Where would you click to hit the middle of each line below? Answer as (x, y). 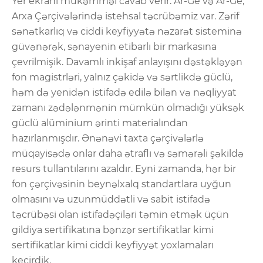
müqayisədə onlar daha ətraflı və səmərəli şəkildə (128, 153)
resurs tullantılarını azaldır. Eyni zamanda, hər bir (124, 168)
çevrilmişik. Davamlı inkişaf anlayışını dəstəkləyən (127, 62)
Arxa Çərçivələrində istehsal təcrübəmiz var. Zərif (125, 16)
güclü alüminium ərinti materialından (100, 123)
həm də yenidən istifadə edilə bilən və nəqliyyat (124, 92)
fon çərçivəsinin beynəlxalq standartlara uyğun (122, 184)
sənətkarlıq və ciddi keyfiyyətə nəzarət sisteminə (127, 31)
